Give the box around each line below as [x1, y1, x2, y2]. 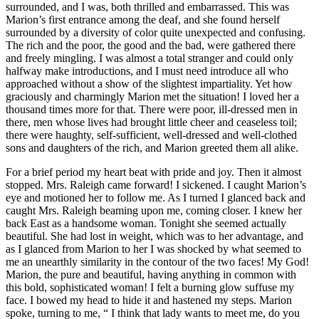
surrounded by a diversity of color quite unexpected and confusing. [6, 26, 305, 39]
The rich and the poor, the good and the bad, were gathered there [6, 39, 296, 52]
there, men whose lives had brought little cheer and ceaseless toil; [6, 116, 297, 129]
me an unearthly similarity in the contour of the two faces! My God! [6, 256, 309, 268]
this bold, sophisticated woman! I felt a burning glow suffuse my [6, 281, 294, 294]
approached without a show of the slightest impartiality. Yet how [6, 78, 293, 90]
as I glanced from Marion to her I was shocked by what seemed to [6, 243, 301, 256]
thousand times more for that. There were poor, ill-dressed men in [6, 103, 298, 116]
